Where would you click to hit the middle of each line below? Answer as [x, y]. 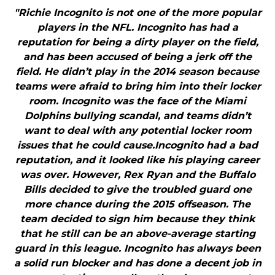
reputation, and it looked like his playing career [137, 160]
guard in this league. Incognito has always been [137, 249]
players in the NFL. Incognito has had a [137, 28]
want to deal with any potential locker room [137, 131]
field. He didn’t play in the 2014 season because [137, 72]
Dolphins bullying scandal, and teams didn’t [137, 116]
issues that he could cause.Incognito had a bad [137, 145]
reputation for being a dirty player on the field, [137, 42]
